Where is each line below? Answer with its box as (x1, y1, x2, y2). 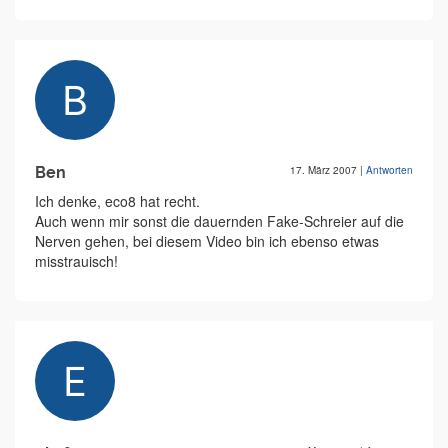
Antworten (366, 163, 413, 177)
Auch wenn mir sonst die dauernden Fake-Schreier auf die (35, 211, 404, 231)
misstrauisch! (35, 251, 118, 271)
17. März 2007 (290, 163, 360, 177)
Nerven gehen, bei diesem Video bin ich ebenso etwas (35, 231, 379, 251)
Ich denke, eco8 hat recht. (35, 191, 200, 211)
